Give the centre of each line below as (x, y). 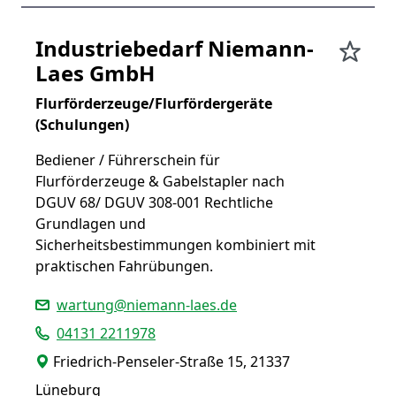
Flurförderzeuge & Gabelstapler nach (160, 181)
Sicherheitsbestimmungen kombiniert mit (175, 245)
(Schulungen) (82, 125)
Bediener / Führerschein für (128, 160)
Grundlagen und (91, 224)
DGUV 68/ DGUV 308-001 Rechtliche (154, 202)
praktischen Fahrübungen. (124, 266)
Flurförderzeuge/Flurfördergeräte (154, 103)
